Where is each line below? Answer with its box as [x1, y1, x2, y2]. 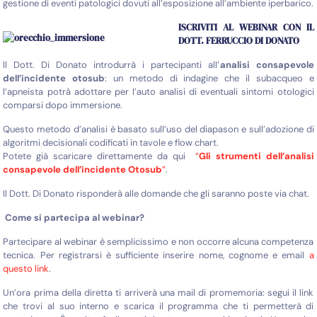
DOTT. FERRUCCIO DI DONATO [178, 34, 302, 47]
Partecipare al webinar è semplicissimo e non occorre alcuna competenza [3, 235, 314, 248]
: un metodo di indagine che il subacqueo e [105, 71, 314, 84]
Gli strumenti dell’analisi [198, 149, 314, 162]
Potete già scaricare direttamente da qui [3, 149, 195, 162]
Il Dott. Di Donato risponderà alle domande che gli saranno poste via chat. [3, 187, 314, 200]
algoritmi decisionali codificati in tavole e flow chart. [3, 136, 219, 149]
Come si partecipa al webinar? [5, 211, 145, 224]
